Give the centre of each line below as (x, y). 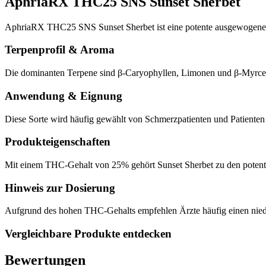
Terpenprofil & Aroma (60, 50)
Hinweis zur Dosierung (60, 188)
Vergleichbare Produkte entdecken (88, 234)
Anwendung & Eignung (64, 96)
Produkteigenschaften (58, 142)
